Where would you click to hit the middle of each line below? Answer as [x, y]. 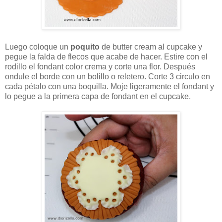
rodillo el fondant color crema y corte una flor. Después [100, 67]
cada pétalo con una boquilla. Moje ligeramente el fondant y [110, 87]
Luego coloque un [38, 47]
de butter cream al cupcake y [151, 47]
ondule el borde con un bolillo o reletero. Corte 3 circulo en [108, 77]
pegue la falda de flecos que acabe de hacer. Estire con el [106, 57]
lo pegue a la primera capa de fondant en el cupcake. [98, 97]
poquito [85, 47]
